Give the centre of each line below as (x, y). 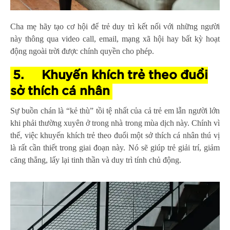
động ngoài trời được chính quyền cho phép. (82, 51)
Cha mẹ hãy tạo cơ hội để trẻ (62, 26)
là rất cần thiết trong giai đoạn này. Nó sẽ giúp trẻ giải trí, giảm (115, 147)
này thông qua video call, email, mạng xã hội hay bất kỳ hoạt (115, 39)
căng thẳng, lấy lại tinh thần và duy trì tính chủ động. (96, 160)
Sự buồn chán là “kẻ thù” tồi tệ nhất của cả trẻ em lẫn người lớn (115, 110)
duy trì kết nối (137, 26)
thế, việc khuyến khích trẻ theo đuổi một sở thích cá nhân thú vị (115, 135)
